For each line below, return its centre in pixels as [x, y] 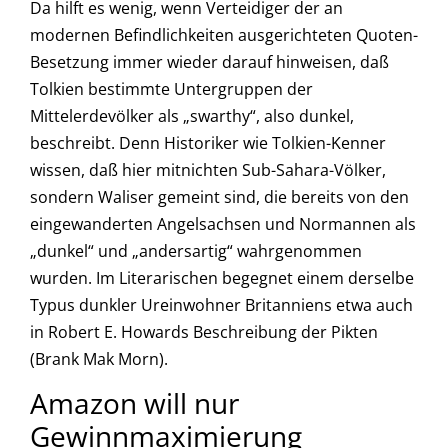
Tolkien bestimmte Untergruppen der [171, 88]
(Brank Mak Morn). [99, 358]
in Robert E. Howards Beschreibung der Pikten [204, 331]
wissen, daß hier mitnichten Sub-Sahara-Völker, [208, 169]
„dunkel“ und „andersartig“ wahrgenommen [196, 250]
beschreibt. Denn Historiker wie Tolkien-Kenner [208, 142]
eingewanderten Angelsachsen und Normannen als [223, 223]
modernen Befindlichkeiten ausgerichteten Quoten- [224, 34]
